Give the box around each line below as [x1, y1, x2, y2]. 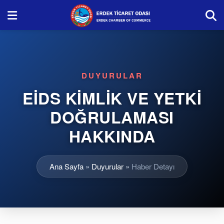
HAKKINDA [68, 124, 155, 147]
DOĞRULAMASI [50, 105, 174, 128]
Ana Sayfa [49, 161, 83, 171]
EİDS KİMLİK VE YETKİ [22, 86, 201, 109]
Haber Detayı [131, 161, 174, 171]
